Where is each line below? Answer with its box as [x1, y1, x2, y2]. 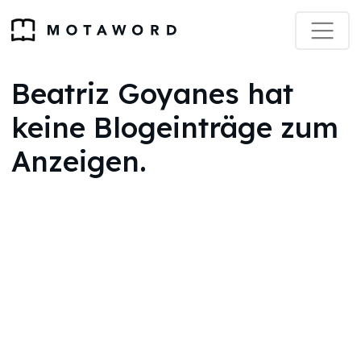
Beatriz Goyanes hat [11, 76, 293, 111]
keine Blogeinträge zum [11, 110, 338, 145]
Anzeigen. [11, 143, 147, 179]
